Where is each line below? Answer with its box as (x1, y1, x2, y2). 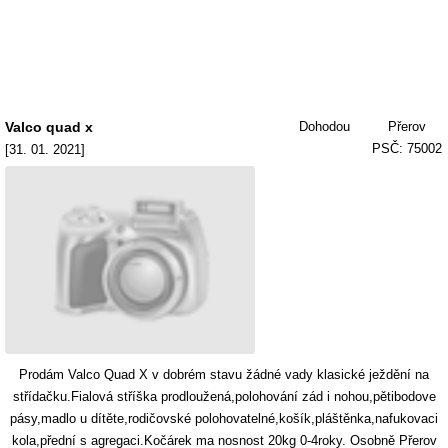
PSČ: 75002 (372, 141, 442, 156)
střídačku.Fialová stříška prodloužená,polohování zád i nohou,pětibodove (12, 389, 436, 404)
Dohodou (298, 119, 350, 134)
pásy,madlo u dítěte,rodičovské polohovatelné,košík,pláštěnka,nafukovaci (10, 411, 438, 426)
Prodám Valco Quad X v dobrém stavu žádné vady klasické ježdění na (19, 367, 429, 382)
